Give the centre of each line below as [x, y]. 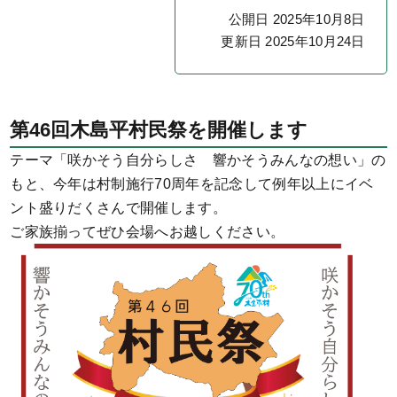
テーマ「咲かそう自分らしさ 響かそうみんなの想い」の [198, 160]
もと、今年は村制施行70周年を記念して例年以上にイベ [192, 183]
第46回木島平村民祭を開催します [159, 129]
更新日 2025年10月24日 [293, 41]
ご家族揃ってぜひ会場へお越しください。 [148, 231]
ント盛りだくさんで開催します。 [119, 207]
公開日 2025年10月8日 [296, 19]
